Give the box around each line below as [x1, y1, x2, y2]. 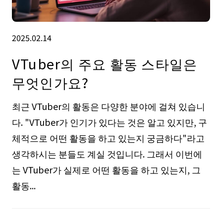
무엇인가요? [11, 72, 89, 92]
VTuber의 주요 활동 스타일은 [11, 53, 198, 73]
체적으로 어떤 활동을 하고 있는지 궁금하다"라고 [11, 131, 205, 145]
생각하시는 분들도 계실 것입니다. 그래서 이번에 [11, 147, 202, 161]
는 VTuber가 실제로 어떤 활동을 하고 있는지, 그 [11, 163, 201, 176]
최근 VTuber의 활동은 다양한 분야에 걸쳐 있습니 [11, 100, 205, 113]
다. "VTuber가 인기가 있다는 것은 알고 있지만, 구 [11, 115, 207, 129]
